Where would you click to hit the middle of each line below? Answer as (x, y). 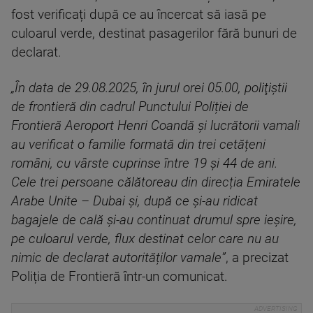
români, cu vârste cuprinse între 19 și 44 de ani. (144, 163)
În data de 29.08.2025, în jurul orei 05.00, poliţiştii (151, 88)
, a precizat (257, 258)
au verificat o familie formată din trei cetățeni (138, 145)
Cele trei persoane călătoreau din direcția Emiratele (156, 182)
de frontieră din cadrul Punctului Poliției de (130, 107)
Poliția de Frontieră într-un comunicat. (119, 277)
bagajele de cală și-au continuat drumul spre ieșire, (154, 220)
